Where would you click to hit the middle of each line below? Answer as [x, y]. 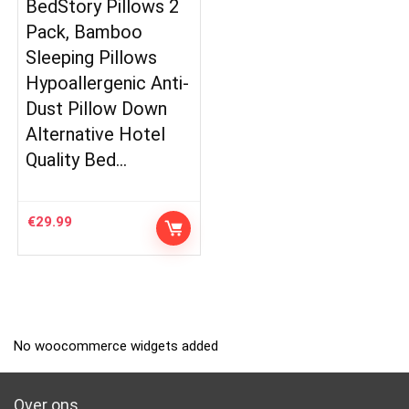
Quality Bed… [77, 159]
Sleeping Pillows [92, 57]
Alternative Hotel [96, 134]
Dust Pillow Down [97, 108]
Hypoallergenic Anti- [108, 83]
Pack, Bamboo [84, 31]
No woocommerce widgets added [116, 346]
